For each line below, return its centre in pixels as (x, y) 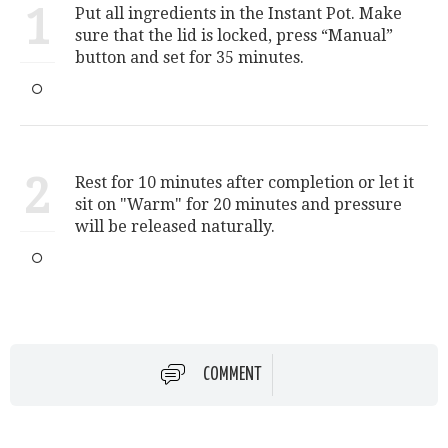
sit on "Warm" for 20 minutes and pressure (238, 205)
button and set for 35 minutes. (189, 58)
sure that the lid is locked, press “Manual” (234, 36)
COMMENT (232, 374)
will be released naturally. (175, 227)
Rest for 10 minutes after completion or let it (244, 183)
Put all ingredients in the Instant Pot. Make (238, 14)
